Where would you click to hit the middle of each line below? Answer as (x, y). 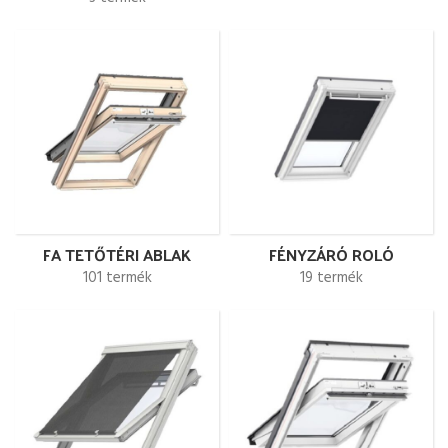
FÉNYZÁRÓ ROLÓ (331, 254)
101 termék (117, 278)
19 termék (331, 278)
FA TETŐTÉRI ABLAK (117, 254)
